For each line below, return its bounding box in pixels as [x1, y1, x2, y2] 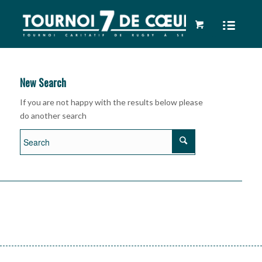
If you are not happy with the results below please [19, 96, 203, 107]
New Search [19, 75, 66, 90]
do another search [19, 110, 87, 120]
